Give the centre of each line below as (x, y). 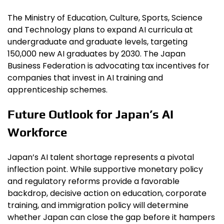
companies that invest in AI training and (85, 77)
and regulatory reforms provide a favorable (93, 181)
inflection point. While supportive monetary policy (105, 169)
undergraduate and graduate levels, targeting (97, 41)
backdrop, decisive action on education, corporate (107, 193)
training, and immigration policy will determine (98, 205)
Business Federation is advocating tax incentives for (108, 65)
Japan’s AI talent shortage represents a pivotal (101, 157)
